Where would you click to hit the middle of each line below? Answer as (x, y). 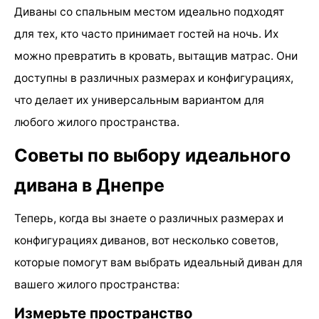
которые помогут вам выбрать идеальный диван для (158, 262)
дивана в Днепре (89, 185)
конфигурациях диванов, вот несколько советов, (146, 240)
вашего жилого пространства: (97, 284)
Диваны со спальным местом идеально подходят (149, 11)
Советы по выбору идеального (152, 155)
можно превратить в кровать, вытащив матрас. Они (156, 56)
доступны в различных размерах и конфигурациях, (154, 78)
